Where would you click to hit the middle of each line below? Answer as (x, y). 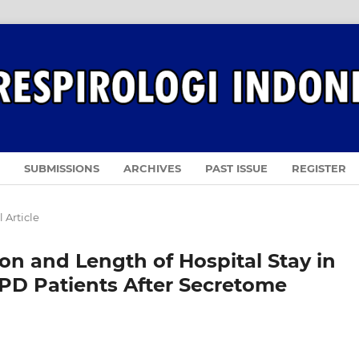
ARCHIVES (152, 168)
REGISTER (319, 168)
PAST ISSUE (236, 168)
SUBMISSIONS (61, 168)
